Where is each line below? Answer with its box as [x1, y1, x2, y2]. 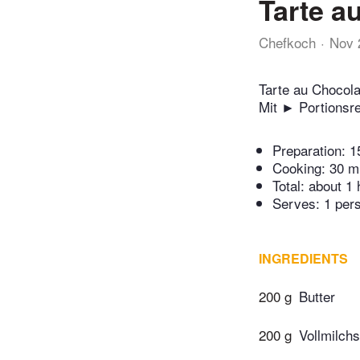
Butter [299, 286, 335, 307]
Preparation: [272, 140, 350, 161]
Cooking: [272, 157, 329, 178]
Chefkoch [259, 32, 316, 52]
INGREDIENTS [259, 249, 348, 268]
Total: [272, 175, 309, 196]
